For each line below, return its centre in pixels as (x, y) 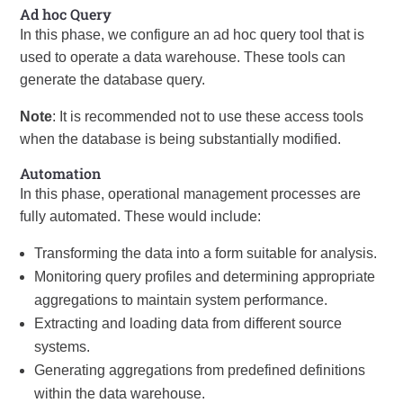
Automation (61, 173)
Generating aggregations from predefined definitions (200, 370)
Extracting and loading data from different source (188, 323)
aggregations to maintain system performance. (181, 300)
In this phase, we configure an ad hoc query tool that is (193, 35)
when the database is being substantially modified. (181, 139)
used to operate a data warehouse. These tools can (183, 57)
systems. (63, 347)
